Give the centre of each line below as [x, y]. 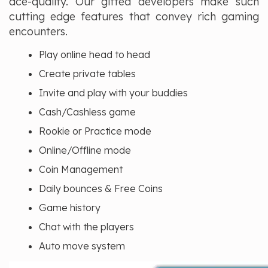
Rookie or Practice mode [95, 131]
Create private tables [87, 74]
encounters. [40, 32]
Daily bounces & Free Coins [101, 189]
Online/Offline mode [85, 150]
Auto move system [82, 246]
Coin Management [81, 170]
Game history [70, 208]
